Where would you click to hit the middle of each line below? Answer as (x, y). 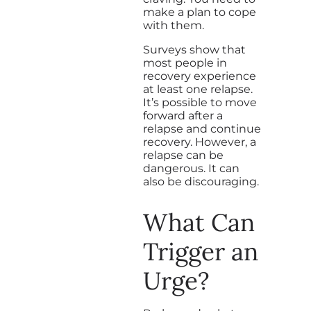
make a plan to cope (200, 12)
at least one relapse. (198, 89)
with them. (175, 25)
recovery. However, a (200, 142)
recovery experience (200, 76)
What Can (199, 222)
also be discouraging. (202, 181)
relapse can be (183, 155)
